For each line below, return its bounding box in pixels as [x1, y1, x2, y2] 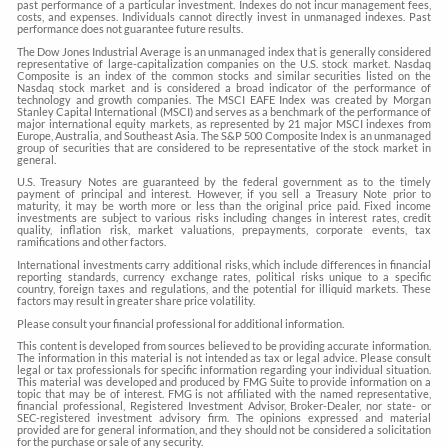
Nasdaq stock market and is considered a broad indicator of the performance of [17, 80, 431, 94]
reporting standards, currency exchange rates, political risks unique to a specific [17, 270, 431, 284]
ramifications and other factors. [17, 235, 167, 249]
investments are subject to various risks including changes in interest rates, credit [17, 211, 431, 225]
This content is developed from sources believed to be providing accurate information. [17, 339, 431, 353]
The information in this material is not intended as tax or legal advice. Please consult [17, 351, 431, 365]
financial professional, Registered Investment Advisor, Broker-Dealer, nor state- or [17, 399, 431, 413]
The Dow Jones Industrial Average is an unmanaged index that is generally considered [17, 44, 431, 58]
